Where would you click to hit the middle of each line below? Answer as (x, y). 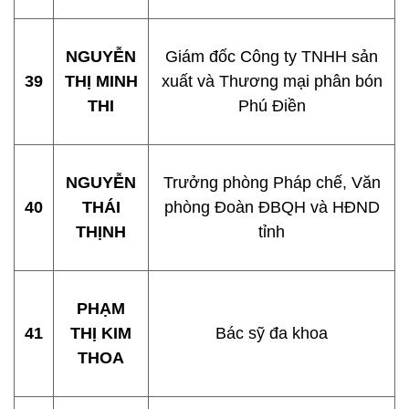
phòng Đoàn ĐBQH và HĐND (272, 207)
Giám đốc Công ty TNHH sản (272, 57)
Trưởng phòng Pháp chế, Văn (272, 183)
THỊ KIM (101, 333)
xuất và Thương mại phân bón (272, 81)
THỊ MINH (101, 81)
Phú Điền (272, 106)
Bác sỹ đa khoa (272, 333)
